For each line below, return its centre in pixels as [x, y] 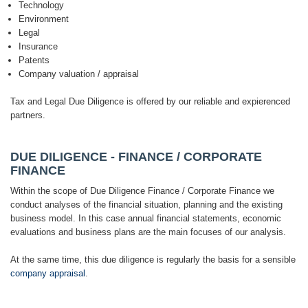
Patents [34, 60]
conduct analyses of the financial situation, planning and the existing [146, 205]
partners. [28, 115]
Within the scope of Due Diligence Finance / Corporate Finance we [142, 191]
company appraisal [48, 273]
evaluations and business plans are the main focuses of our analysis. [148, 232]
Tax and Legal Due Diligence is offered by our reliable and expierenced [150, 101]
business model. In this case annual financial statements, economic [146, 218]
